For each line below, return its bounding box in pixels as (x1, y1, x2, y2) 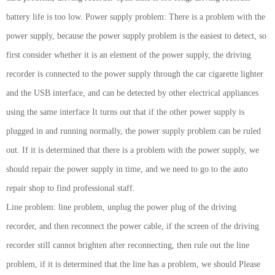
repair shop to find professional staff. (6, 184, 135, 193)
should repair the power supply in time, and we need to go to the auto (6, 165, 248, 174)
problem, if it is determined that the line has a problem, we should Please (6, 260, 260, 269)
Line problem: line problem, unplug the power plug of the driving (6, 203, 236, 212)
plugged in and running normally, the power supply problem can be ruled (6, 126, 261, 136)
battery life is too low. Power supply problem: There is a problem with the (6, 12, 265, 21)
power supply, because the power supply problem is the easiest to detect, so (6, 31, 266, 41)
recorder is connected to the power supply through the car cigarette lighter (6, 69, 263, 79)
